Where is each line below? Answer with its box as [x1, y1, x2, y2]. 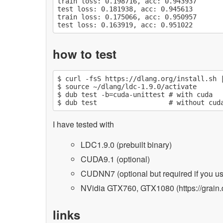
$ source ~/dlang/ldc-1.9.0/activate [57, 83, 197, 91]
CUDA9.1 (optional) [81, 153, 150, 165]
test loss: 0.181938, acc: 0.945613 [57, 5, 193, 13]
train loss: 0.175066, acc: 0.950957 [57, 13, 197, 21]
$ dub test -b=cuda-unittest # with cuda [57, 91, 213, 99]
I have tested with [53, 118, 114, 130]
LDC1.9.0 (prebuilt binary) [81, 138, 172, 150]
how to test [53, 45, 117, 63]
